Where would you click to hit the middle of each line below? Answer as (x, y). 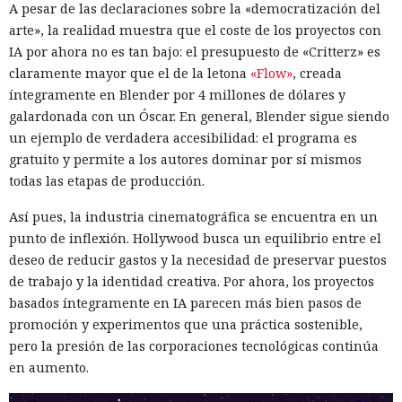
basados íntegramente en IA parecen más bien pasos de (185, 302)
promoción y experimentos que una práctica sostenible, (186, 324)
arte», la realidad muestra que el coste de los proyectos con (195, 30)
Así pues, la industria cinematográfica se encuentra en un (193, 216)
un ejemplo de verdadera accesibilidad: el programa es (183, 137)
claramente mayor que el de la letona (130, 73)
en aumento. (49, 367)
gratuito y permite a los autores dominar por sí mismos (185, 159)
